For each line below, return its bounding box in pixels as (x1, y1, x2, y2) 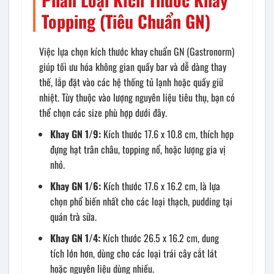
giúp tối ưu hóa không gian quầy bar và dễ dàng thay (39, 59, 226, 75)
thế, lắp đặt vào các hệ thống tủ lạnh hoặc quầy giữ (39, 75, 223, 90)
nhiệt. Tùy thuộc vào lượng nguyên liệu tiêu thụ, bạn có (39, 90, 235, 105)
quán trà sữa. (50, 209, 97, 224)
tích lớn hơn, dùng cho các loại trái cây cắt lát (50, 245, 217, 261)
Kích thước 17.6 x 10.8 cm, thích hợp (101, 127, 234, 142)
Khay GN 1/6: (50, 179, 101, 194)
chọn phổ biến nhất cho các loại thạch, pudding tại (50, 194, 232, 209)
